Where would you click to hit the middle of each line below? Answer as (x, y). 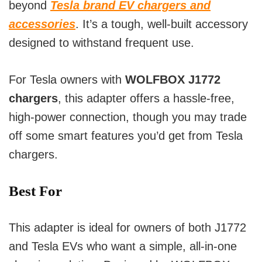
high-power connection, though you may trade (128, 117)
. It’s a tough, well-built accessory (162, 24)
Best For (35, 191)
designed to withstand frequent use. (101, 43)
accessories (42, 24)
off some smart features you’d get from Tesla (126, 136)
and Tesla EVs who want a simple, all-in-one (123, 247)
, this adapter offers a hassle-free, (146, 99)
